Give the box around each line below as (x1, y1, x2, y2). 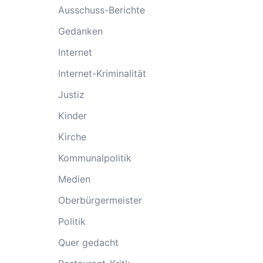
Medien (58, 173, 90, 185)
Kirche (58, 131, 86, 143)
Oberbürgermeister (58, 194, 142, 206)
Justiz (58, 89, 85, 100)
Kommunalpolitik (58, 152, 131, 164)
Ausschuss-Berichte (58, 4, 145, 16)
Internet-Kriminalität (58, 68, 146, 79)
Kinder (58, 110, 87, 122)
